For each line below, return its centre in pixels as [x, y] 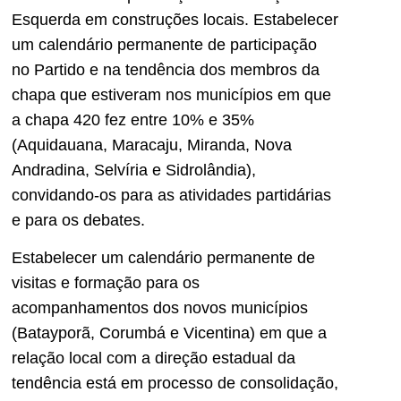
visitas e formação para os [106, 283]
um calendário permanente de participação [164, 44]
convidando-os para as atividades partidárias [171, 195]
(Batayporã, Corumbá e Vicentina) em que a [169, 333]
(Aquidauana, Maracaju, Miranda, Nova [152, 145]
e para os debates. [78, 220]
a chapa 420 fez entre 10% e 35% [133, 119]
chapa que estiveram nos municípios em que [171, 94]
